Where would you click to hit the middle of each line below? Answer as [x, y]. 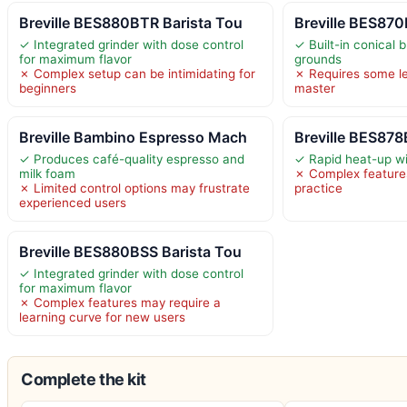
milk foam [47, 173]
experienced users [73, 202]
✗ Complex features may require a [120, 302]
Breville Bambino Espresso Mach [133, 137]
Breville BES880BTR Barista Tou [131, 22]
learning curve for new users [102, 317]
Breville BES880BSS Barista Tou [130, 251]
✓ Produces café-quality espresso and [132, 159]
